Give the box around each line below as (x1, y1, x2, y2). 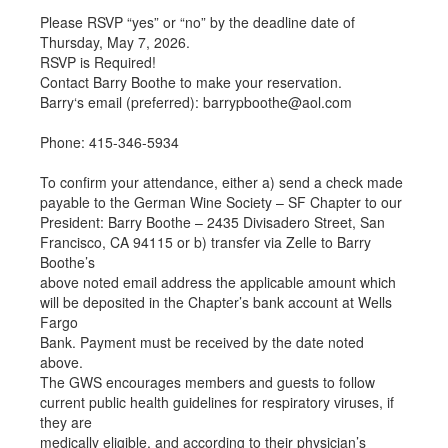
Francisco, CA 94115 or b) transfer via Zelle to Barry (40, 232, 371, 252)
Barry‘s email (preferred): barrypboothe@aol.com (40, 92, 352, 112)
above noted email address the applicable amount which (40, 272, 396, 292)
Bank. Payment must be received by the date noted (40, 332, 364, 352)
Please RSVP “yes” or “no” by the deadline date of (40, 12, 355, 32)
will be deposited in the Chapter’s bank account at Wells (40, 292, 392, 312)
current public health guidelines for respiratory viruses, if (40, 392, 394, 412)
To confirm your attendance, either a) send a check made (40, 172, 403, 192)
